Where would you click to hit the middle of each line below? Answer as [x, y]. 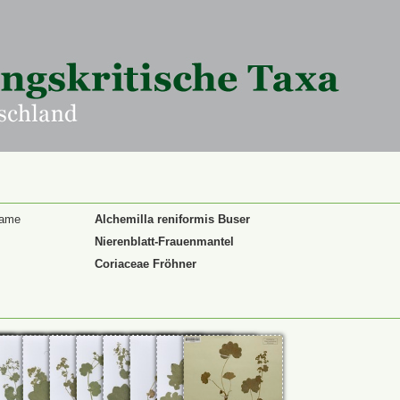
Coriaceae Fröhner [146, 264]
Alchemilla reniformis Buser [172, 219]
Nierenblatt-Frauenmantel [164, 242]
